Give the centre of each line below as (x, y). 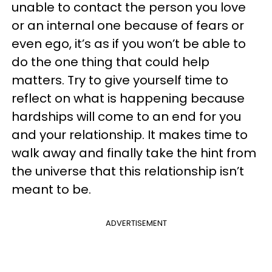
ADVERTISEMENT (136, 223)
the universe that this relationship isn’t (128, 171)
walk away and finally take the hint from (134, 153)
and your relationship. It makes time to (130, 135)
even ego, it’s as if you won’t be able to (129, 44)
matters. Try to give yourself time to (120, 80)
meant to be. (51, 189)
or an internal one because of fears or (128, 25)
